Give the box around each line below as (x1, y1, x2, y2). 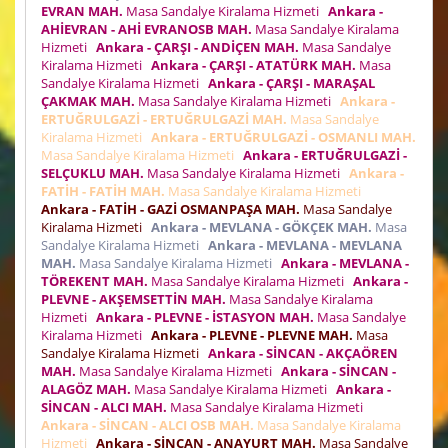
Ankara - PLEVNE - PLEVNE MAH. (151, 326, 353, 345)
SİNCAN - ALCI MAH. (41, 398, 167, 417)
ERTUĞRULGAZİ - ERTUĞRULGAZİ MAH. (41, 110, 287, 129)
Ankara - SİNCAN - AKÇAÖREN (208, 344, 398, 363)
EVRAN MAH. (41, 2, 123, 21)
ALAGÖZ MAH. (41, 380, 131, 399)
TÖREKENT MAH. (41, 272, 148, 291)
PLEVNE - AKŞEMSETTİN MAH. (41, 290, 226, 309)
